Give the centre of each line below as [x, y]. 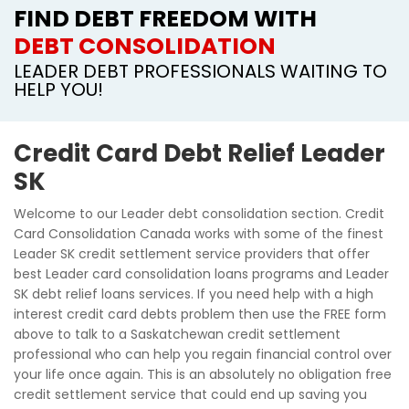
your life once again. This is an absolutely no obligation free [203, 374]
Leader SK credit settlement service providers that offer [192, 254]
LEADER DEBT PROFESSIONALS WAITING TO [200, 71]
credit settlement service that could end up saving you [190, 394]
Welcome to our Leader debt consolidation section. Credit [199, 214]
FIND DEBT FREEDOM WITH [165, 19]
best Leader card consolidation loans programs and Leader [201, 274]
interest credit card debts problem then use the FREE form [200, 314]
